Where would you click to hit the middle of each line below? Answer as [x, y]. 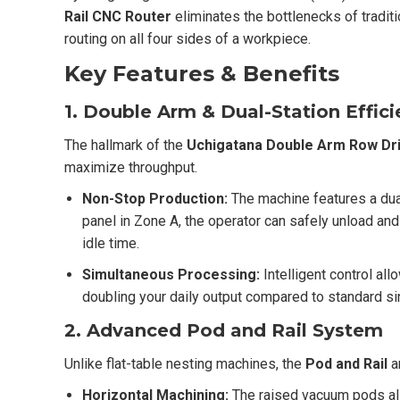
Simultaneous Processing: [171, 274]
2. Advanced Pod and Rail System [224, 330]
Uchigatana [225, 145]
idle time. [111, 243]
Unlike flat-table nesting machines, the [185, 363]
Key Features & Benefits [202, 73]
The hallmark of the [125, 145]
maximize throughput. [131, 167]
